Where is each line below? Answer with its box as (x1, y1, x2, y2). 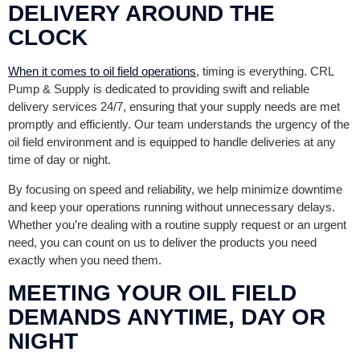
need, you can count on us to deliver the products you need (8, 235, 317, 249)
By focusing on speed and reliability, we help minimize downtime (8, 182, 342, 196)
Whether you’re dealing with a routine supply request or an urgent (8, 217, 346, 231)
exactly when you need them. (8, 252, 162, 267)
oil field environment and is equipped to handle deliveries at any (8, 134, 336, 149)
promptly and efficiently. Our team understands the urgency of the (8, 117, 350, 131)
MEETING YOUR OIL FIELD (8, 280, 297, 305)
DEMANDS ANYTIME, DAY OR (8, 304, 325, 329)
